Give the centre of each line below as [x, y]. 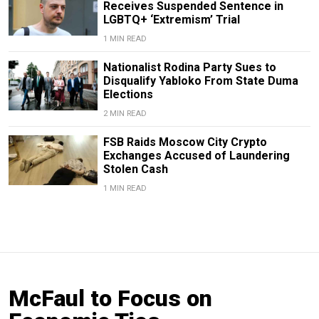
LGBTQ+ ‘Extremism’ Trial [171, 20]
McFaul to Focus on [110, 299]
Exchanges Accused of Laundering [196, 156]
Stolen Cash [135, 169]
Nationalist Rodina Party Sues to [189, 68]
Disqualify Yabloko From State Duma [200, 81]
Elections [128, 95]
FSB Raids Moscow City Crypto [185, 142]
